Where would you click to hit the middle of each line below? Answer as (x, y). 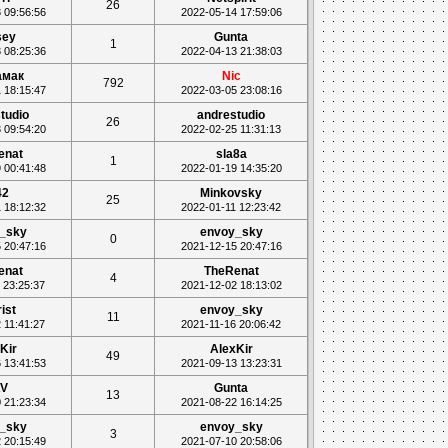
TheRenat (231, 271)
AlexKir (231, 349)
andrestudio (231, 115)
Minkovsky (231, 193)
